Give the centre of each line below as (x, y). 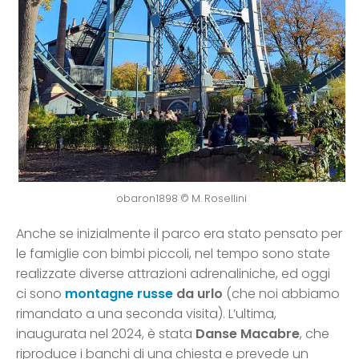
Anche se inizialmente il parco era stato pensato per (179, 234)
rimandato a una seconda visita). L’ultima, (146, 314)
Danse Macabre (248, 334)
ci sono (40, 294)
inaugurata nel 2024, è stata (106, 334)
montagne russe (119, 294)
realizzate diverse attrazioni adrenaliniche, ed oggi (173, 274)
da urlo (200, 294)
